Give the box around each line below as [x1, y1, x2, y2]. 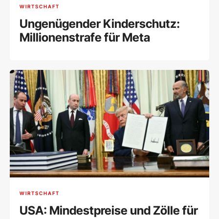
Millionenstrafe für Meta [20, 30, 150, 44]
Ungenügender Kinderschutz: [20, 16, 180, 31]
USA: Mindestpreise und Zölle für [20, 203, 198, 218]
